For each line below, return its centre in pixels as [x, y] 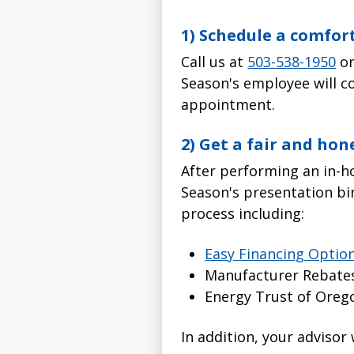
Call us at [215, 62]
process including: [243, 214]
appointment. [228, 105]
